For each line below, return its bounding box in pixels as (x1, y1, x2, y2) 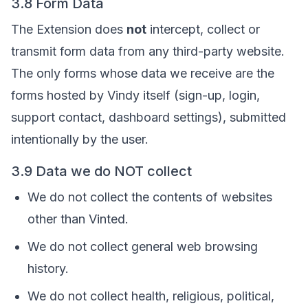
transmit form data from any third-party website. (11, 44, 285, 58)
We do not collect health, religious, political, (27, 289, 274, 303)
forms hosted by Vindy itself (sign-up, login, (11, 88, 260, 102)
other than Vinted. (27, 212, 129, 226)
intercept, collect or (146, 22, 260, 36)
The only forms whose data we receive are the (11, 66, 274, 80)
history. (27, 261, 69, 276)
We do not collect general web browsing (27, 239, 258, 254)
